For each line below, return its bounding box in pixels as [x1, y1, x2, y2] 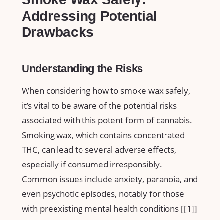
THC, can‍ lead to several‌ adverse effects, [22, 144, 176, 156]
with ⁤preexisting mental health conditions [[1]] [22, 203, 197, 215]
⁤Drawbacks [22, 24, 94, 40]
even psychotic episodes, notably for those [22, 188, 184, 200]
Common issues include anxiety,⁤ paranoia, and [22, 173, 198, 185]
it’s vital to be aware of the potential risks [22, 100, 177, 111]
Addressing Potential [22, 8, 157, 24]
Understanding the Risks [22, 62, 143, 75]
